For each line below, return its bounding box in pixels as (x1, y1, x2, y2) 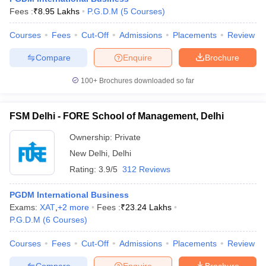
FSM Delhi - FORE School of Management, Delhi (9, 111, 224, 121)
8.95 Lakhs (38, 7, 80, 16)
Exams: (9, 202, 40, 212)
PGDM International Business (9, 190, 129, 199)
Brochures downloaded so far (97, 77, 194, 85)
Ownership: (69, 132, 115, 142)
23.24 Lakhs (125, 202, 172, 212)
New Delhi (69, 148, 107, 158)
